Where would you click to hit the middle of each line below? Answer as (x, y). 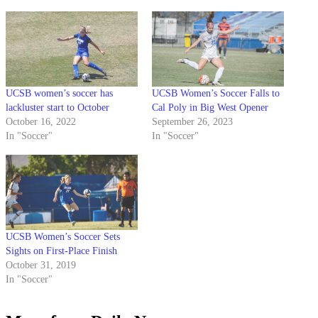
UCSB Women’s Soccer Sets (63, 237)
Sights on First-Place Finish (61, 251)
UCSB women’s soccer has (59, 94)
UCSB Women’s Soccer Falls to (216, 94)
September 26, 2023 (192, 122)
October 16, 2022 (41, 122)
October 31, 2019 (41, 265)
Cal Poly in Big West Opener (210, 108)
